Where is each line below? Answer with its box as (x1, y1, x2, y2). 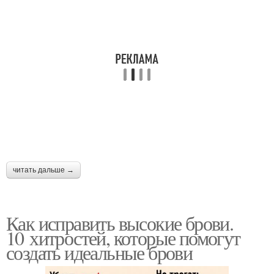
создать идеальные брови (6, 239, 193, 266)
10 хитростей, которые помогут (6, 224, 240, 251)
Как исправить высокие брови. (6, 210, 234, 237)
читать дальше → (13, 166, 74, 175)
